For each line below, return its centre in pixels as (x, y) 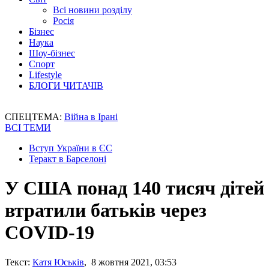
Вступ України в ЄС (71, 148)
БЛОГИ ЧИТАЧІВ (66, 86)
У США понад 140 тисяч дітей (134, 188)
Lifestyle (45, 75)
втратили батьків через (106, 210)
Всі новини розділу (92, 10)
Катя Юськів (58, 262)
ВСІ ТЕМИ (28, 128)
